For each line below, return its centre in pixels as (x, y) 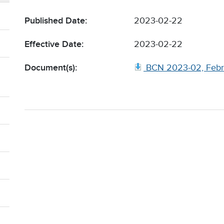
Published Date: (56, 21)
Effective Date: (54, 44)
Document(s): (51, 68)
